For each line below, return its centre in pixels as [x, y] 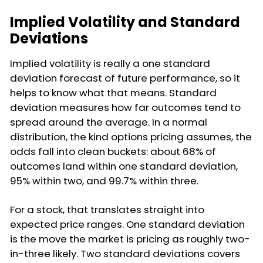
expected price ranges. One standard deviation [127, 224]
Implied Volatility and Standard [125, 22]
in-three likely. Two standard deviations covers [125, 253]
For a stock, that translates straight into [107, 209]
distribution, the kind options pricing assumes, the [131, 136]
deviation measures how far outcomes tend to [125, 107]
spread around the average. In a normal [109, 122]
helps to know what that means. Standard [113, 92]
